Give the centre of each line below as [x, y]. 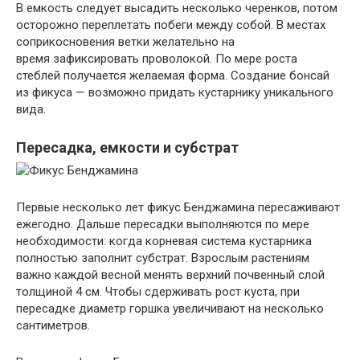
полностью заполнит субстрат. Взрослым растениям [163, 258]
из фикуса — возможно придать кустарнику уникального [175, 92]
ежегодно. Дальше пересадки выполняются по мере [163, 224]
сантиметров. [53, 325]
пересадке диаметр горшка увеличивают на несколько [170, 309]
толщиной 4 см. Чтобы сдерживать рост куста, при [158, 292]
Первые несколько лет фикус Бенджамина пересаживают [178, 207]
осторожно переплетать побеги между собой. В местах [171, 25]
